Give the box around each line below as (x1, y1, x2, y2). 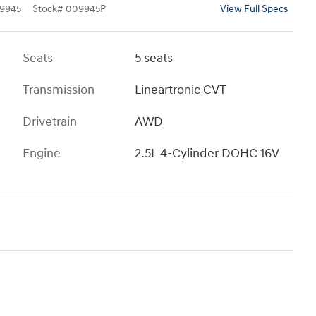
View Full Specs (220, 4, 288, 16)
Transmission (23, 82, 95, 99)
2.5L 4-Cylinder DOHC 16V (135, 145, 280, 162)
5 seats (135, 50, 174, 67)
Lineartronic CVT (135, 82, 227, 99)
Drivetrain (23, 114, 77, 130)
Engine (23, 145, 61, 162)
